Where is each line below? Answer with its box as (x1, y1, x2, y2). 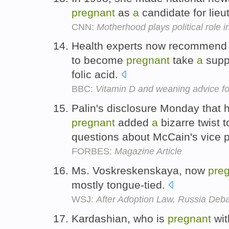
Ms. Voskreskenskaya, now (72, 164, 208, 176)
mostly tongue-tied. (72, 178, 168, 191)
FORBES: (72, 146, 114, 157)
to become (72, 54, 126, 66)
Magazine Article (114, 146, 182, 157)
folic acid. (72, 68, 121, 81)
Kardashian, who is (72, 212, 168, 224)
